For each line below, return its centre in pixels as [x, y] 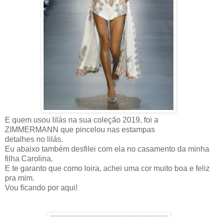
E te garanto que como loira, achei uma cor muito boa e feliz [107, 169]
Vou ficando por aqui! [41, 188]
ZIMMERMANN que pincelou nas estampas [80, 130]
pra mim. [20, 178]
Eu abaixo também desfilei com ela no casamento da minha [107, 149]
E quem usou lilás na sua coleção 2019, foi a [82, 120]
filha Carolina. [29, 159]
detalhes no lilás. [34, 139]
